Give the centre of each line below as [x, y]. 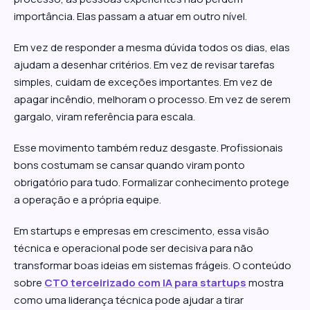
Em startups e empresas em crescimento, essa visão [142, 231]
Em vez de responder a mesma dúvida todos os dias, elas [152, 47]
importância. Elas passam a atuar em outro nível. [130, 16]
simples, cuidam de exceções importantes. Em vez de [143, 82]
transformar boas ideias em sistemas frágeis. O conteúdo [153, 265]
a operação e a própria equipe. [88, 200]
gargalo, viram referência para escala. [104, 117]
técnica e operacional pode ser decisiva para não [134, 248]
